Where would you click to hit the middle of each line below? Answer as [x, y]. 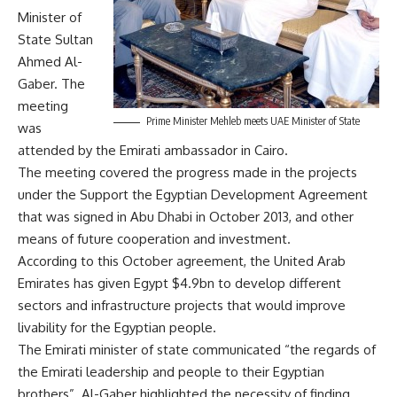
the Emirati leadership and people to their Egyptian [171, 372]
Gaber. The [51, 84]
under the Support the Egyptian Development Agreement [193, 195]
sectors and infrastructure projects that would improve [182, 306]
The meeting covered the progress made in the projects [187, 173]
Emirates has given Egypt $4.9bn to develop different [179, 284]
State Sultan [55, 40]
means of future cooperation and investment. [154, 239]
